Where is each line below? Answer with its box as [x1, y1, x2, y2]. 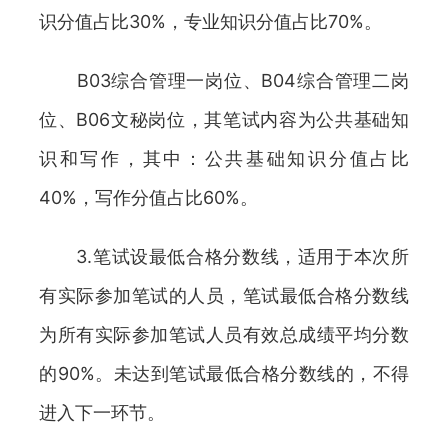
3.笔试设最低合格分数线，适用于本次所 [39, 246, 409, 267]
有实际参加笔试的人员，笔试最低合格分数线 [39, 285, 409, 306]
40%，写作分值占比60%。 [39, 187, 258, 208]
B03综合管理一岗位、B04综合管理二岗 [39, 70, 409, 91]
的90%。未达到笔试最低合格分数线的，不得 [39, 363, 409, 384]
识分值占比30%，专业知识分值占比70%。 [39, 11, 382, 32]
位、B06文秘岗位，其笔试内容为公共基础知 [39, 109, 409, 130]
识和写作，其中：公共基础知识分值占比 [39, 148, 409, 169]
